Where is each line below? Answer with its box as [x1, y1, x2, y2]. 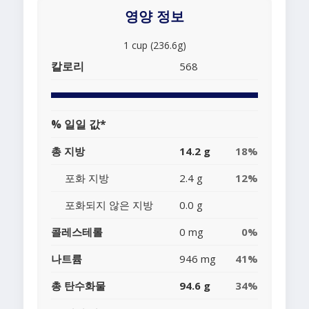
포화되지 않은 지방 [65, 198, 153, 212]
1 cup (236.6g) [123, 39, 186, 52]
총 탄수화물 [51, 279, 106, 293]
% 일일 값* [51, 117, 106, 132]
